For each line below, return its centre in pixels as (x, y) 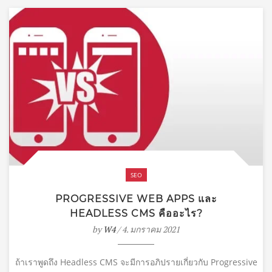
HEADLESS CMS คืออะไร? (136, 213)
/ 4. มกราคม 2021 (148, 229)
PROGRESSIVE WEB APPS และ (136, 199)
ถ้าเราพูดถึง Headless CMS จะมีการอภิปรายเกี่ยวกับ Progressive (136, 262)
